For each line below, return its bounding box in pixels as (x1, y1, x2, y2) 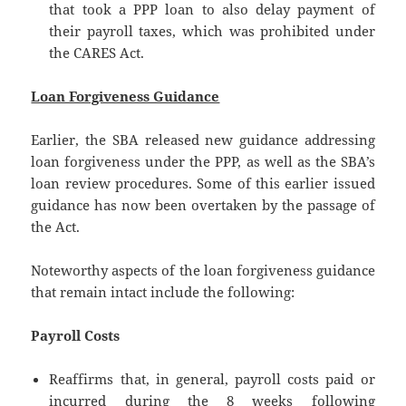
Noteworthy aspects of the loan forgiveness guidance (31, 261, 375, 280)
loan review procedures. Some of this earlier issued (31, 174, 375, 193)
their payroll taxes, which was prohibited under (49, 22, 375, 41)
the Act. (31, 217, 81, 237)
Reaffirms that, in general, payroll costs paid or (49, 370, 375, 389)
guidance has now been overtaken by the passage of (31, 196, 375, 215)
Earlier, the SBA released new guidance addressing (31, 130, 375, 150)
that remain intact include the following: (31, 283, 295, 302)
